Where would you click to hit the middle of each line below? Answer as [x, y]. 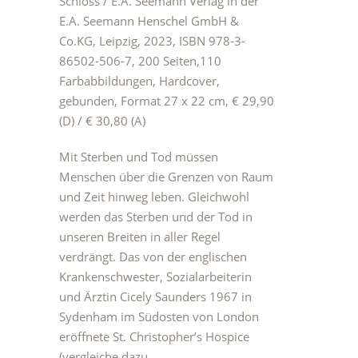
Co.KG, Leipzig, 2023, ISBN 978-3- [152, 41]
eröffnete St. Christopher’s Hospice [154, 336]
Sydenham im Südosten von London [159, 316]
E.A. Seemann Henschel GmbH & [149, 21]
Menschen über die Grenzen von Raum [166, 177]
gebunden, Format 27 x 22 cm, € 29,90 [167, 101]
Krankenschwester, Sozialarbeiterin [155, 276]
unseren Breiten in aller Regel [140, 237]
